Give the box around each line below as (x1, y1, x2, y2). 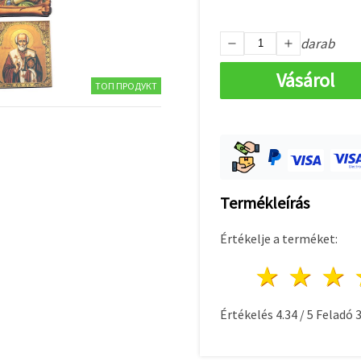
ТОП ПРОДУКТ (95, 79, 157, 92)
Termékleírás (220, 192, 309, 213)
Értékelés (220, 305, 276, 322)
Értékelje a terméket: (220, 230, 338, 247)
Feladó (313, 305, 355, 322)
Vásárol (276, 67, 334, 93)
